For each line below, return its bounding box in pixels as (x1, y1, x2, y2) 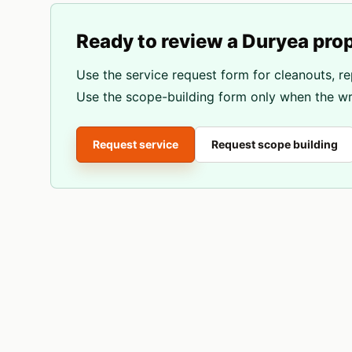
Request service (93, 137, 178, 151)
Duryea (242, 30, 309, 53)
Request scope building (211, 137, 338, 151)
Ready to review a (76, 30, 242, 53)
